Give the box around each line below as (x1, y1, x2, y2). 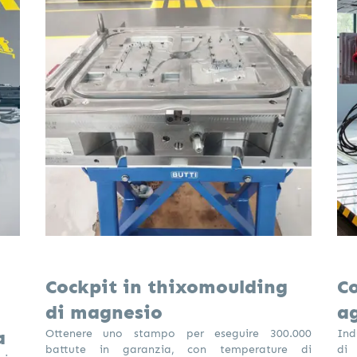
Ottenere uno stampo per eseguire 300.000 (45, 326, 312, 339)
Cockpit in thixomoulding (45, 275, 288, 298)
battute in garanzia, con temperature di (45, 342, 312, 355)
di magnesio (45, 300, 163, 324)
